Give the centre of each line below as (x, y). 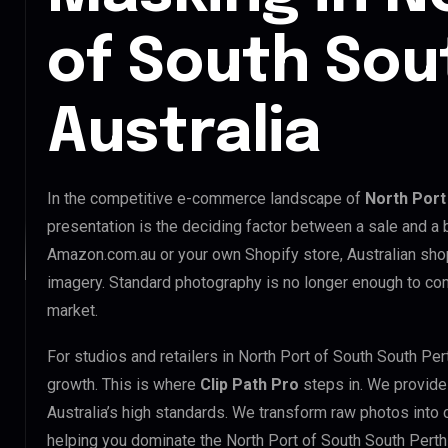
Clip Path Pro (249, 384)
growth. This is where (123, 384)
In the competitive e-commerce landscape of (206, 198)
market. (72, 310)
